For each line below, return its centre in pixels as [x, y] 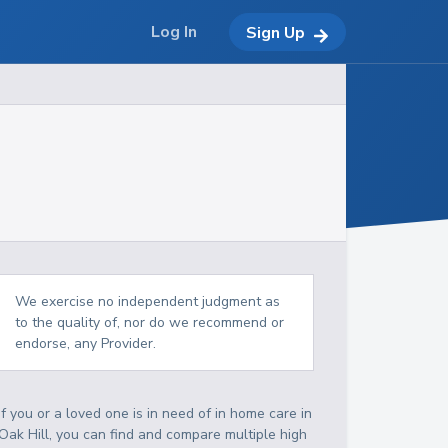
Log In [174, 32]
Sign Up [275, 32]
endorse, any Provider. [86, 343]
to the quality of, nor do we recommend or [150, 322]
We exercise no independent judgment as [148, 301]
